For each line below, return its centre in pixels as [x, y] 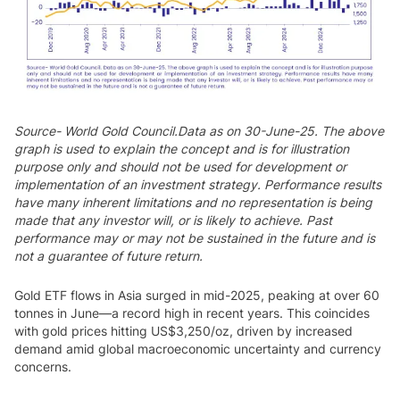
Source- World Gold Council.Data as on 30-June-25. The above [199, 131]
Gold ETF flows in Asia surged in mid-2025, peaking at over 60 [197, 296]
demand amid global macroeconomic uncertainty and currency [198, 349]
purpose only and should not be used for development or [180, 167]
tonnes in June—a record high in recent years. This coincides [192, 313]
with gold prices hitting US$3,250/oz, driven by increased [183, 331]
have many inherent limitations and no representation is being [193, 203]
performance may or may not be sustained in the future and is [195, 238]
